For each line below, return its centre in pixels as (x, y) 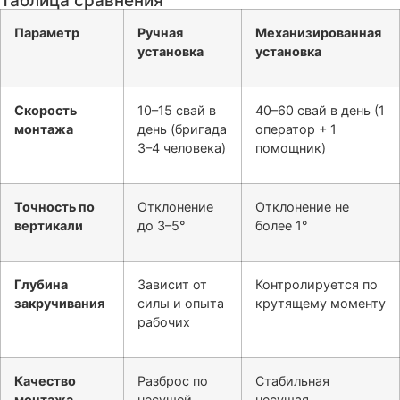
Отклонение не (302, 207)
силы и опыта (181, 304)
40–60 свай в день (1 (320, 111)
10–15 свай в (177, 111)
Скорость (46, 111)
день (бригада (182, 129)
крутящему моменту (321, 304)
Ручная (160, 33)
